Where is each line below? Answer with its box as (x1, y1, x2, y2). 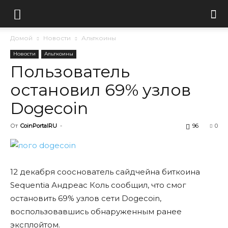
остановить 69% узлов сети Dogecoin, (10, 193, 161, 203)
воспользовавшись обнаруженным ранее (10, 207, 182, 216)
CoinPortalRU (20, 122, 57, 129)
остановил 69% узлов (10, 80, 191, 100)
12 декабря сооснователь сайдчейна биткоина (10, 167, 200, 177)
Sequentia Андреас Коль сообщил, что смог (10, 180, 186, 190)
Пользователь (10, 62, 130, 81)
